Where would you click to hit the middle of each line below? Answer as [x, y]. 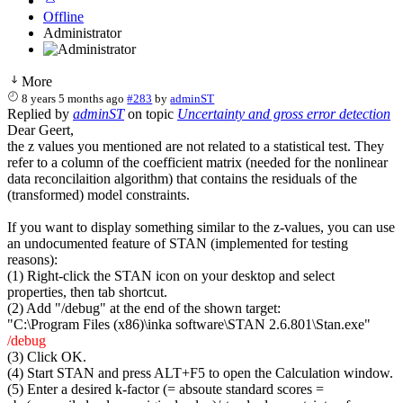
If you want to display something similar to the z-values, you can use [201, 227]
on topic [151, 113]
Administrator [82, 32]
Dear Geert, [40, 130]
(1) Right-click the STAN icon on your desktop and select [171, 275]
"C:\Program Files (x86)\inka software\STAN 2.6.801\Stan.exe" [189, 324]
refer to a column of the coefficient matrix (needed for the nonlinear [197, 162]
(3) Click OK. [47, 356]
